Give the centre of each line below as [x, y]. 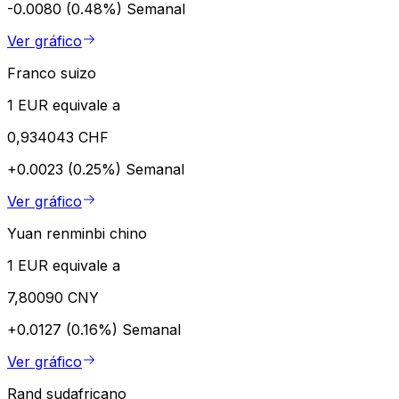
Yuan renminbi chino [77, 233]
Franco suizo [52, 73]
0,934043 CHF [58, 137]
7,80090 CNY [53, 297]
